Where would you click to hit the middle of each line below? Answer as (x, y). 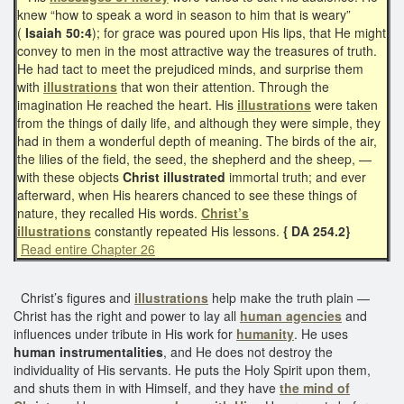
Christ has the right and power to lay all (127, 315)
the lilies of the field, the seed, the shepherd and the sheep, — (194, 158)
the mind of (315, 387)
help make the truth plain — (289, 297)
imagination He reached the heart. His (127, 104)
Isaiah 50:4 (57, 32)
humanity (265, 333)
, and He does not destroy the (248, 351)
